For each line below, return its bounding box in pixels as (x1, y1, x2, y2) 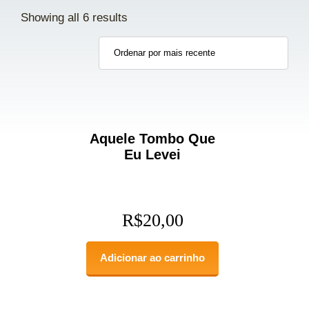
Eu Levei (124, 146, 181, 162)
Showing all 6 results (21, 10, 128, 24)
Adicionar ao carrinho (100, 251, 206, 263)
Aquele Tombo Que (90, 130, 216, 146)
